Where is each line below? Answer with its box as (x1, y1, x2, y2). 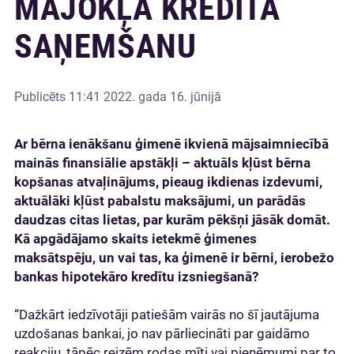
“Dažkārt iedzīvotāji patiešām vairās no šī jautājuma (14, 307, 319, 322)
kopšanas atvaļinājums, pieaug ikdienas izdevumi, (14, 174, 322, 190)
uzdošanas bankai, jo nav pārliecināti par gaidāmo (14, 326, 310, 341)
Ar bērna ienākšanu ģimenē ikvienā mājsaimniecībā (14, 136, 329, 152)
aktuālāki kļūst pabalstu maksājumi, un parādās (14, 193, 306, 209)
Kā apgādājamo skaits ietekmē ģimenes (14, 231, 257, 247)
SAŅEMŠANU (14, 27, 197, 66)
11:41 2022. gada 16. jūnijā (69, 89, 221, 104)
